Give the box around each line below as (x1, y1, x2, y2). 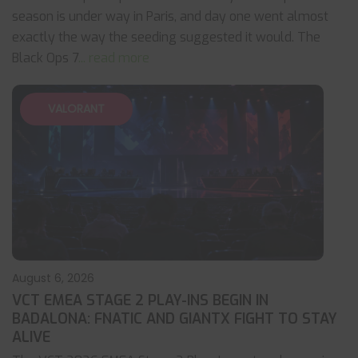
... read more (78, 50, 149, 66)
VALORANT (48, 101, 105, 117)
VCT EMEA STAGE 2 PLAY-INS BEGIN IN (12, 291, 268, 310)
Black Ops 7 (12, 50, 78, 66)
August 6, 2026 (12, 270, 94, 286)
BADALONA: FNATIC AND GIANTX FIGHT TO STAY (12, 309, 337, 328)
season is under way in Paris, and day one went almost (12, 8, 328, 25)
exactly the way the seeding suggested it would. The (12, 29, 320, 46)
